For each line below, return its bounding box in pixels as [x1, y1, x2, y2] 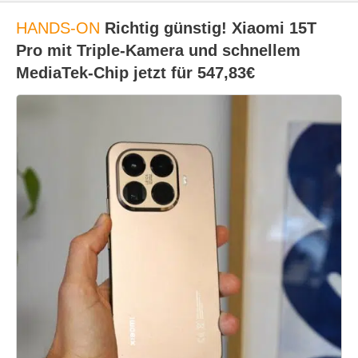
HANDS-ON [16, 19, 100, 37]
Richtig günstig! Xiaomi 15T [100, 19, 316, 37]
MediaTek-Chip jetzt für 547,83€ [16, 64, 255, 82]
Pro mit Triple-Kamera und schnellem [16, 42, 300, 59]
